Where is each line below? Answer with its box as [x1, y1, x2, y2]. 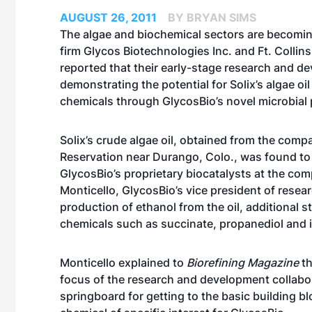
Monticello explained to [60, 256, 187, 270]
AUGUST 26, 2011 [60, 10, 157, 24]
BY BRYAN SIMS [168, 10, 256, 24]
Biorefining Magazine [187, 256, 299, 270]
